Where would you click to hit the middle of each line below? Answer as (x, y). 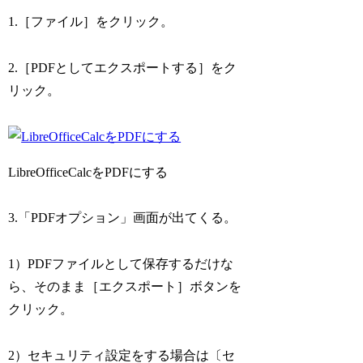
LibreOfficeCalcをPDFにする (88, 172)
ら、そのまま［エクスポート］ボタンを (125, 287)
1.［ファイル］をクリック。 (91, 21)
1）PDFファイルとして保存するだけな (121, 264)
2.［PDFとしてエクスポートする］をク (123, 67)
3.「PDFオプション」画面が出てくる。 (123, 218)
